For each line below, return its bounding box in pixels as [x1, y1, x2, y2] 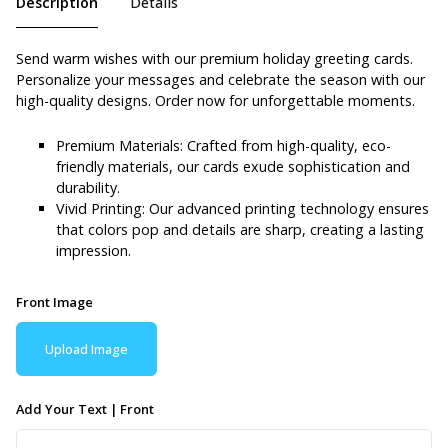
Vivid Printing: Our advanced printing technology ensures [56, 198, 429, 218]
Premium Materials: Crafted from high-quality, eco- [56, 135, 391, 155]
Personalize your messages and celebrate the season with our [16, 69, 425, 89]
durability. [56, 177, 120, 197]
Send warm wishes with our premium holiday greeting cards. [16, 48, 413, 68]
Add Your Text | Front [16, 399, 154, 418]
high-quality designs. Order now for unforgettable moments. [16, 90, 415, 110]
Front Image [16, 292, 93, 311]
